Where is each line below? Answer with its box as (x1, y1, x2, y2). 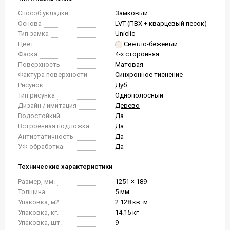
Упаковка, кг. (18, 208, 59, 216)
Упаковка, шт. (18, 219, 62, 226)
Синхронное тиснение (115, 71, 183, 79)
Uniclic (115, 30, 135, 37)
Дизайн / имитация (18, 102, 76, 109)
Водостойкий (18, 112, 60, 120)
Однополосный (115, 91, 163, 99)
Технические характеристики (18, 163, 112, 170)
